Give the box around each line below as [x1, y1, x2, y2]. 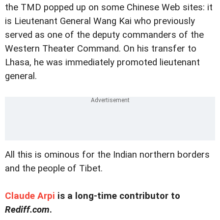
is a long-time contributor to [55, 190, 180, 201]
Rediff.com [5, 204, 50, 215]
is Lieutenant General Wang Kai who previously [5, 15, 195, 27]
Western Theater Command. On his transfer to [5, 43, 196, 54]
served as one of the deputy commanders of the [5, 29, 204, 40]
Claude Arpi [5, 190, 55, 201]
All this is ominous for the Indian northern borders [5, 149, 210, 160]
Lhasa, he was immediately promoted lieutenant [5, 56, 200, 68]
